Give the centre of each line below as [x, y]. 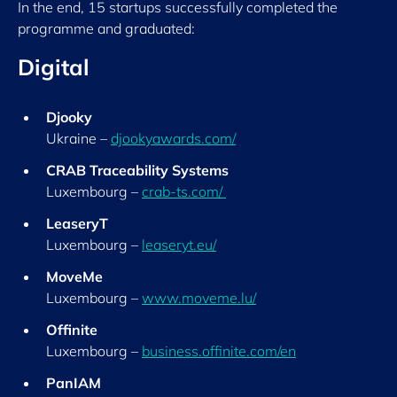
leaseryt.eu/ [179, 245]
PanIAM [74, 383]
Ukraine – [78, 138]
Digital [54, 67]
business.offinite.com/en [219, 351]
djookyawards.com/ [173, 138]
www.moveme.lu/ [199, 298]
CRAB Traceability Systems [137, 170]
